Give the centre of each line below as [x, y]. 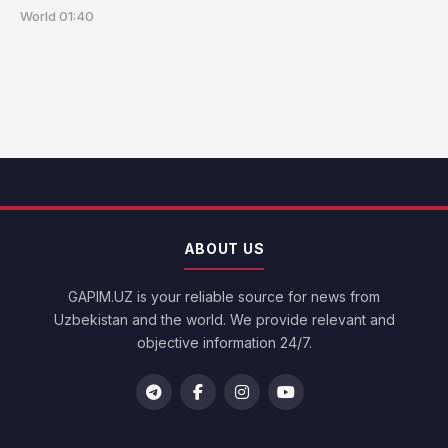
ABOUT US [224, 249]
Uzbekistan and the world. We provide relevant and [224, 320]
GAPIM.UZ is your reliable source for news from [224, 297]
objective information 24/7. [224, 343]
